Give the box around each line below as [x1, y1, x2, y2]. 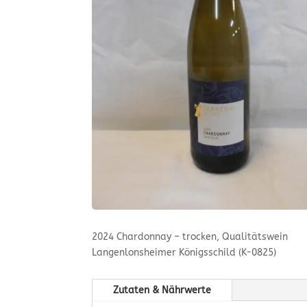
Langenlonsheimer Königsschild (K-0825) [92, 246, 277, 258]
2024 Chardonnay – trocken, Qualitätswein [92, 230, 288, 243]
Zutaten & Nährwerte [113, 284, 212, 297]
